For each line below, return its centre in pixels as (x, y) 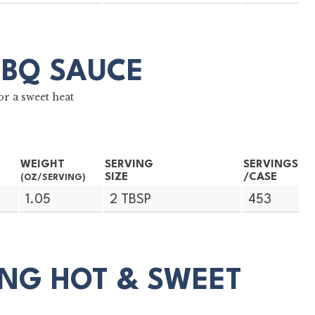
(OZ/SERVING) (53, 178)
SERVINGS (270, 164)
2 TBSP (131, 200)
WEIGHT (42, 164)
